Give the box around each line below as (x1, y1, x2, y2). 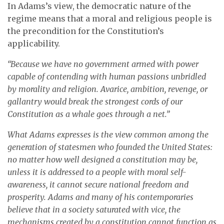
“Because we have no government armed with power (7, 59, 198, 69)
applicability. (7, 38, 60, 48)
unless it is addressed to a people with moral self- (7, 167, 186, 177)
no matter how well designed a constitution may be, (7, 154, 197, 164)
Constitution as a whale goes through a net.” (7, 109, 169, 119)
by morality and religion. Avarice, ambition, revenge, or (7, 84, 207, 94)
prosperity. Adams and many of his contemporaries (7, 192, 193, 202)
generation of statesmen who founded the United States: (7, 142, 212, 152)
